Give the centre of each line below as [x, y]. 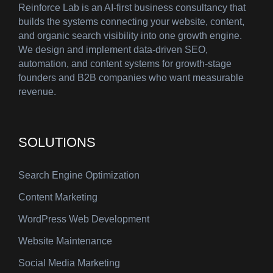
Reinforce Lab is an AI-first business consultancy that [132, 8]
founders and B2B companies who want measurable [131, 78]
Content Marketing [58, 197]
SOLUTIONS [57, 143]
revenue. [37, 92]
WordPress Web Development [84, 219]
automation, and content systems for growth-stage [125, 64]
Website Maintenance [65, 241]
